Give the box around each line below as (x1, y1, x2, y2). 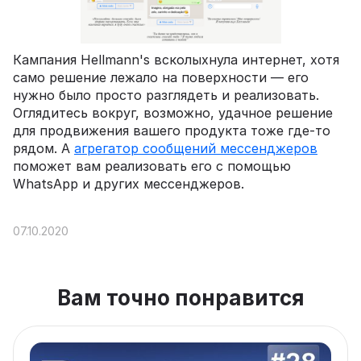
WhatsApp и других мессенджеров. (13, 176, 248, 193)
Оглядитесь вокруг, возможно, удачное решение (13, 105, 333, 122)
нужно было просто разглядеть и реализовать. (13, 87, 319, 104)
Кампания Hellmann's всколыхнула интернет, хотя (13, 52, 339, 68)
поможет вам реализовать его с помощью (13, 158, 291, 175)
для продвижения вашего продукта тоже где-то (13, 122, 330, 139)
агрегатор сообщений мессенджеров (74, 140, 317, 157)
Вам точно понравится (56, 285, 305, 311)
